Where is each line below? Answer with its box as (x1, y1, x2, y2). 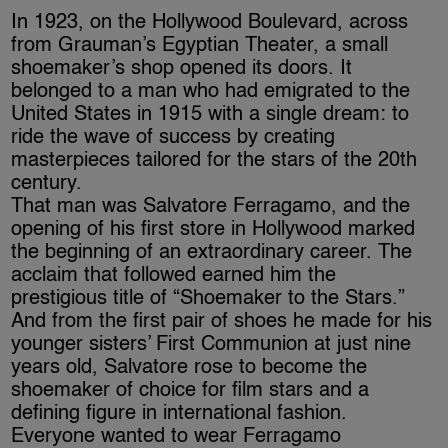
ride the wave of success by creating (11, 128, 336, 149)
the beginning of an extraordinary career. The (11, 243, 413, 264)
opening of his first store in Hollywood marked (11, 220, 416, 241)
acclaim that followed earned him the (11, 266, 337, 287)
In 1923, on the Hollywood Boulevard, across (11, 13, 409, 34)
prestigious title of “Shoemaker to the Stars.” (11, 289, 406, 310)
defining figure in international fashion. (11, 404, 348, 425)
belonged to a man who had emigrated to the (11, 82, 411, 103)
